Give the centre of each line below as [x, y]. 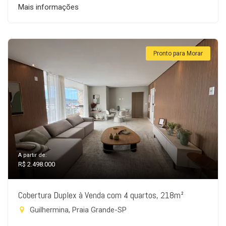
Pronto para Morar [178, 53]
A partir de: [33, 155]
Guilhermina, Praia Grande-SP [77, 210]
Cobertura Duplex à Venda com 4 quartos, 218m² [101, 195]
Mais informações [48, 7]
